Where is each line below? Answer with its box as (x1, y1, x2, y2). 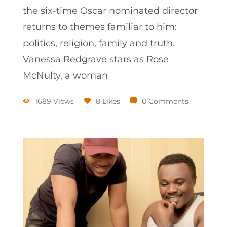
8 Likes (96, 97, 120, 106)
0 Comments (142, 97, 188, 106)
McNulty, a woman (23, 70, 108, 82)
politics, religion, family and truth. (23, 37, 175, 49)
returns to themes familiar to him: (23, 21, 177, 33)
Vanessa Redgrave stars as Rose (23, 54, 169, 65)
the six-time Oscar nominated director (23, 5, 198, 17)
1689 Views (35, 97, 74, 106)
